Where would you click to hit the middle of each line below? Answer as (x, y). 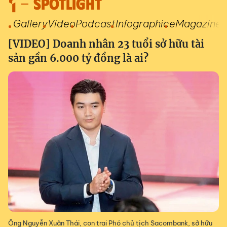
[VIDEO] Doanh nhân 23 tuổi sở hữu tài (106, 44)
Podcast (96, 24)
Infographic (142, 24)
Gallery (30, 24)
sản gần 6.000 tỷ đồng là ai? (78, 58)
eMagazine (195, 24)
